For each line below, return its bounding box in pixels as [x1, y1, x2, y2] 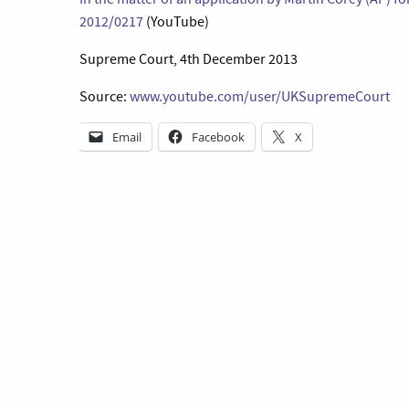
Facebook [192, 129, 245, 145]
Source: [79, 88, 130, 106]
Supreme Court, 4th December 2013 [79, 50, 298, 68]
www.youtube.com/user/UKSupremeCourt [130, 88, 390, 106]
